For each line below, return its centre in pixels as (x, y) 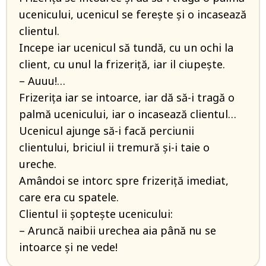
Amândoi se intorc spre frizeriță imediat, (124, 180)
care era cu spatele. (69, 197)
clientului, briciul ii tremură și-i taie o (114, 147)
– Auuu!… (42, 81)
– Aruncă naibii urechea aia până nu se (118, 230)
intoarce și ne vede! (68, 247)
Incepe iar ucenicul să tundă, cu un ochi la (126, 47)
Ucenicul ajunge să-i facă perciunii (107, 131)
